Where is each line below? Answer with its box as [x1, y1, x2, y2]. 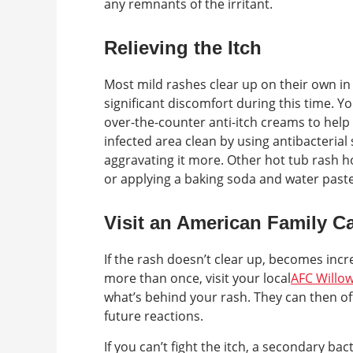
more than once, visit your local [104, 269, 291, 287]
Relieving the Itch [104, 37, 262, 58]
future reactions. [104, 307, 203, 325]
